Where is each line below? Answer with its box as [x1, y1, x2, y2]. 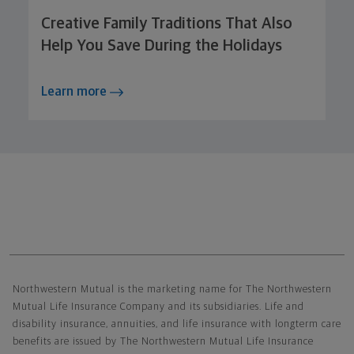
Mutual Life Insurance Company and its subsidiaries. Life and [13, 301, 304, 312]
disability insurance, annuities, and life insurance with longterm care [13, 318, 341, 330]
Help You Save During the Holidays [41, 37, 282, 54]
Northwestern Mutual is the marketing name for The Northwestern [13, 284, 332, 295]
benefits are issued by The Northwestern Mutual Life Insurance [13, 336, 314, 347]
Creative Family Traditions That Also [41, 15, 292, 32]
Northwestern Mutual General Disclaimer [9, 257, 298, 272]
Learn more [41, 85, 110, 98]
